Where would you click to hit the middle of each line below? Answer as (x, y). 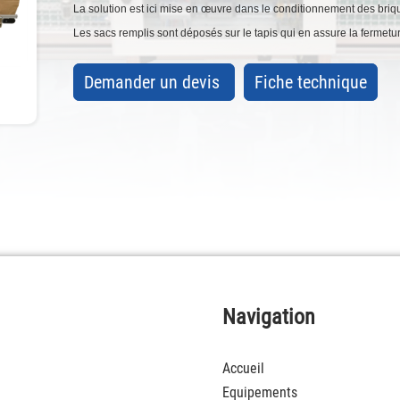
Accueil (244, 369)
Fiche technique (310, 82)
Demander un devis (154, 82)
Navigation (269, 317)
